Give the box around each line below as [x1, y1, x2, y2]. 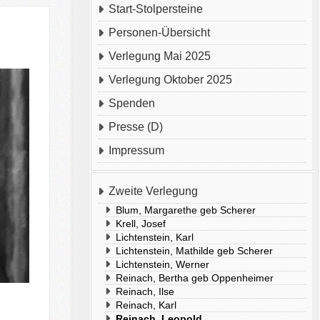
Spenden [109, 97, 156, 109]
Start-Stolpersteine [109, 3, 204, 15]
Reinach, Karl [116, 299, 177, 311]
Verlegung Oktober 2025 [109, 74, 233, 86]
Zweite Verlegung [109, 185, 199, 197]
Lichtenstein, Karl [116, 231, 194, 243]
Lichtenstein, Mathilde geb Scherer [116, 245, 274, 256]
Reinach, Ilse [116, 286, 175, 297]
